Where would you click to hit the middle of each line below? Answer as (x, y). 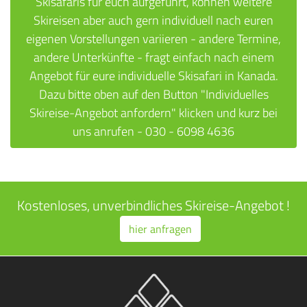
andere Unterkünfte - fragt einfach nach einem (153, 57)
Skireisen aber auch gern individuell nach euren (153, 20)
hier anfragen (160, 229)
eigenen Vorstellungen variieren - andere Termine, (153, 39)
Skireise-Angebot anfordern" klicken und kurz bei (153, 113)
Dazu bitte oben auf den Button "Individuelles (153, 94)
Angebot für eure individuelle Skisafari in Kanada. (153, 76)
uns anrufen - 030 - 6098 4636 (153, 131)
